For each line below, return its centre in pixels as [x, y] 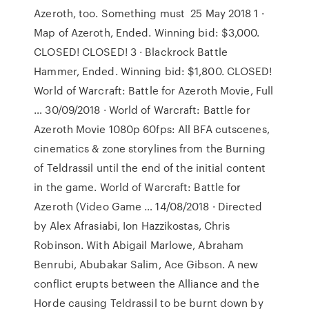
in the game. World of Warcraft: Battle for [138, 187]
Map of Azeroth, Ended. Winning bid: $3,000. [147, 32]
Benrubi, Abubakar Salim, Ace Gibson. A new [146, 264]
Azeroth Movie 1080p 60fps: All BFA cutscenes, [152, 129]
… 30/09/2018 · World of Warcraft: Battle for [142, 110]
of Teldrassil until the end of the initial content [150, 168]
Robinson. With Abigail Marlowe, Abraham [139, 245]
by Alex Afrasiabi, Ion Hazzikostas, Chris [132, 226]
